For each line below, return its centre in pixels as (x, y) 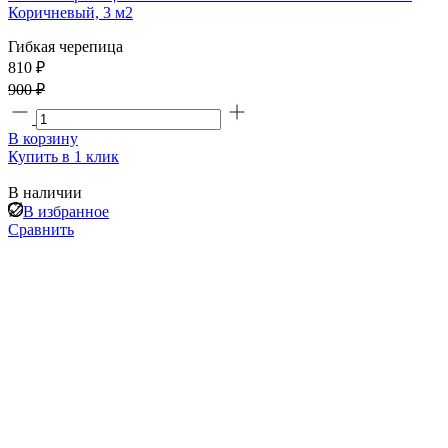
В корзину (43, 139)
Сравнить (41, 230)
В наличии (45, 193)
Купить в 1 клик (63, 157)
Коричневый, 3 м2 (70, 13)
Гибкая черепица (65, 47)
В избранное (66, 212)
